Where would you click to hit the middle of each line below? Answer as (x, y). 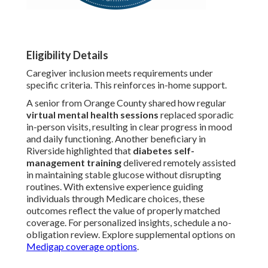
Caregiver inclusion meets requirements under (120, 73)
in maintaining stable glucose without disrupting (124, 175)
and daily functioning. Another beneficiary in (116, 139)
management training (74, 163)
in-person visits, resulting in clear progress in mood (129, 127)
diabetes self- (164, 151)
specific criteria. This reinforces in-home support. (127, 85)
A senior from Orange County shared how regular (126, 103)
